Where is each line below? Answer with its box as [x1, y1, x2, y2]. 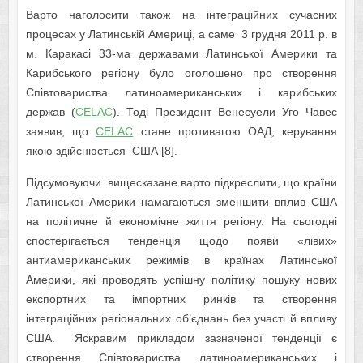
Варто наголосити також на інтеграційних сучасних [25, 8, 338, 22]
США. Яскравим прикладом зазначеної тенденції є [25, 331, 338, 345]
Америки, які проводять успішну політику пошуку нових [25, 273, 338, 287]
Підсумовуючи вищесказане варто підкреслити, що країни [25, 176, 338, 190]
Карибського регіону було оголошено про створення [25, 66, 338, 80]
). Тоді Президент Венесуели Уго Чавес [112, 105, 338, 119]
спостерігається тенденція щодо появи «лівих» [25, 234, 338, 248]
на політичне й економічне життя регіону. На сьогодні [25, 215, 338, 228]
